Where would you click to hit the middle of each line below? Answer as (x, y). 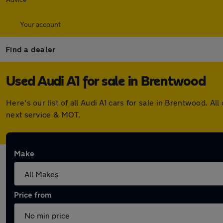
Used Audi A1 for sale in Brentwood (106, 82)
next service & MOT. (43, 114)
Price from (33, 194)
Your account (40, 24)
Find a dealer (31, 49)
